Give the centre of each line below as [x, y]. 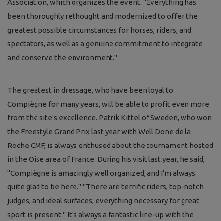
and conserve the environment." [62, 57]
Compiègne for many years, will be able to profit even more [108, 104]
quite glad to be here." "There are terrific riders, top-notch [106, 186]
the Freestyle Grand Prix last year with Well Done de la [99, 131]
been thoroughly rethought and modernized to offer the [103, 16]
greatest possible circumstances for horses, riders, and [99, 30]
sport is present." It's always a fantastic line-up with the [101, 214]
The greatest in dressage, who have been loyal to [90, 90]
